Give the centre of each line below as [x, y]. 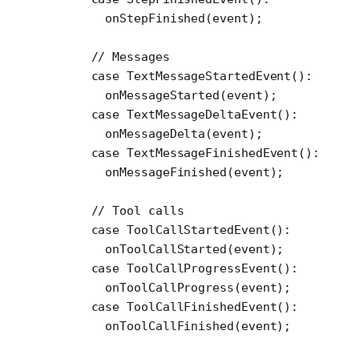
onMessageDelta [127, 133]
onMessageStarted [134, 95]
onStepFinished [127, 18]
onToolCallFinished [141, 326]
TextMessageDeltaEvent [198, 114]
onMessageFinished [137, 172]
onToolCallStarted [137, 249]
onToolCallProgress [141, 287]
